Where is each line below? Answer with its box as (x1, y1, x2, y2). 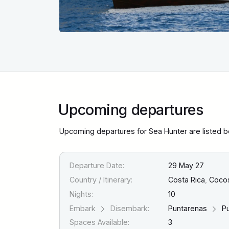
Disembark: (108, 203, 150, 213)
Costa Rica (168, 175, 205, 185)
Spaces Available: (70, 218, 130, 227)
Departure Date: (70, 161, 125, 170)
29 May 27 (168, 161, 204, 170)
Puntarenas (168, 203, 210, 213)
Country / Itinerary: (70, 175, 133, 185)
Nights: (70, 189, 94, 198)
